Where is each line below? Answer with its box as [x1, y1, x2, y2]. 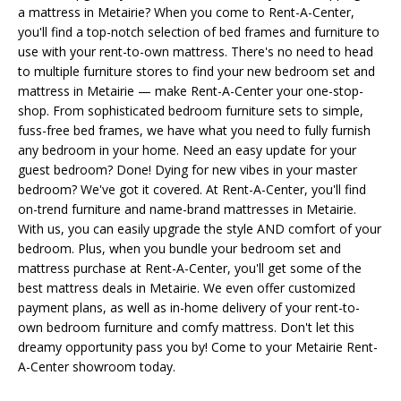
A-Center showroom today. [18, 357, 175, 375]
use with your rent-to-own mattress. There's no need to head [18, 42, 373, 60]
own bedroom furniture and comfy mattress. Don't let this [18, 318, 354, 336]
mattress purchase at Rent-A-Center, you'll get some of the [18, 259, 362, 277]
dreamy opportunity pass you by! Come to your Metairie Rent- [18, 337, 378, 355]
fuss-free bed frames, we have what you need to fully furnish [18, 121, 371, 139]
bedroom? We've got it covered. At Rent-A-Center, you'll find [18, 180, 366, 198]
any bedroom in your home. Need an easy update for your [18, 141, 356, 158]
